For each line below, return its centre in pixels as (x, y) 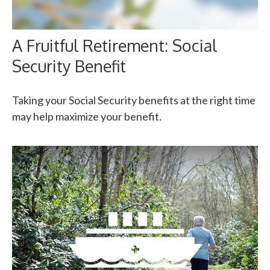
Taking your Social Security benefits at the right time (134, 100)
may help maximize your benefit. (87, 117)
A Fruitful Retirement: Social (115, 46)
